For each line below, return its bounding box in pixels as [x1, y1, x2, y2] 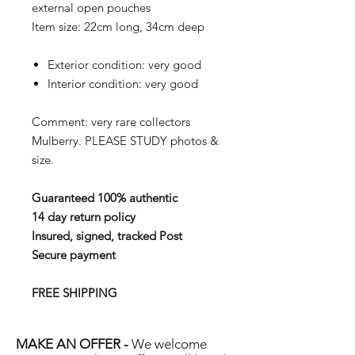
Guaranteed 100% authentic [32, 190, 177, 205]
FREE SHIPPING [32, 285, 117, 300]
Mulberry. [32, 133, 85, 148]
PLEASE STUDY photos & [85, 133, 219, 148]
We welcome [128, 336, 207, 352]
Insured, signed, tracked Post [32, 228, 182, 243]
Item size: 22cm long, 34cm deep [32, 19, 204, 34]
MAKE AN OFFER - [16, 336, 128, 352]
